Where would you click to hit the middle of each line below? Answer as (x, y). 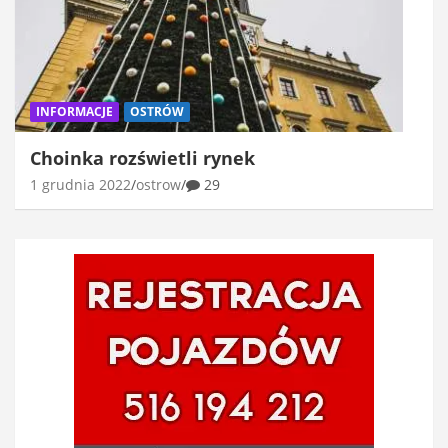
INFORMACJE (74, 111)
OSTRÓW (157, 111)
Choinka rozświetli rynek (142, 157)
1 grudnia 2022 (80, 184)
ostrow (158, 184)
